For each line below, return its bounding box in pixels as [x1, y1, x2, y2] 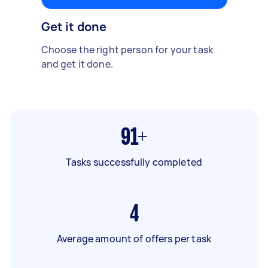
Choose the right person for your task [41, 42, 214, 56]
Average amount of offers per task [57, 232, 211, 245]
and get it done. [41, 57, 113, 71]
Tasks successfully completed [65, 155, 203, 169]
